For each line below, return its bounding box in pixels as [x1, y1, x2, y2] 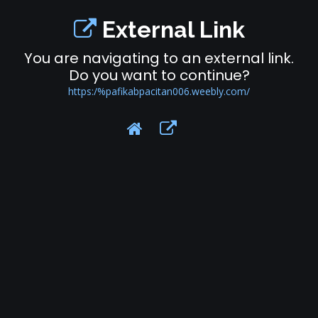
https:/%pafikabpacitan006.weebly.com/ [68, 84, 250, 98]
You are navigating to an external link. [24, 48, 294, 68]
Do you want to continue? [68, 65, 250, 85]
